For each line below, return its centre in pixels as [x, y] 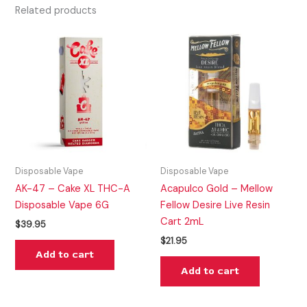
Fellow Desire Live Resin [215, 205]
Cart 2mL [182, 221]
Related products [56, 11]
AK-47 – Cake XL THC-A [73, 188]
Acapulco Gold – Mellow [217, 188]
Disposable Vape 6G [62, 205]
